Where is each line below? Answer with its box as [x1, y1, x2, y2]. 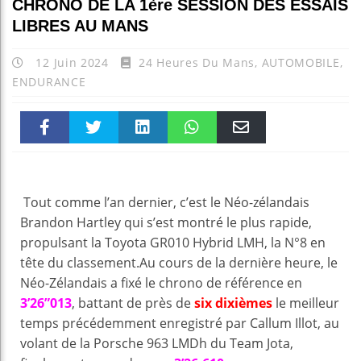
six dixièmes [194, 294, 272, 313]
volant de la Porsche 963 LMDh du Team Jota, [20, 334, 293, 353]
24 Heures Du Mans [139, 55, 255, 71]
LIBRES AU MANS [12, 17, 148, 35]
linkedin [122, 155, 164, 169]
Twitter [75, 155, 113, 169]
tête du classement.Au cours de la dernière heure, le [20, 254, 338, 272]
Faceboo [23, 155, 66, 169]
